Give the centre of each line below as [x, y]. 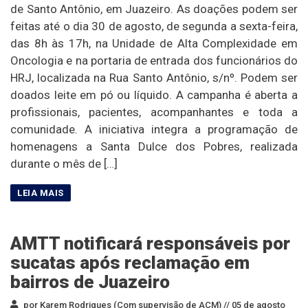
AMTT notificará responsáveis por [150, 244]
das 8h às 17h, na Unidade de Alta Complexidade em [154, 44]
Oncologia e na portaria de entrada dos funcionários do [154, 61]
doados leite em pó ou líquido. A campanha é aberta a [154, 95]
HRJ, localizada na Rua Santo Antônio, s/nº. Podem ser [154, 78]
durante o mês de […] [64, 164]
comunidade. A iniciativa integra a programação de [154, 130]
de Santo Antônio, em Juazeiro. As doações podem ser [154, 9]
